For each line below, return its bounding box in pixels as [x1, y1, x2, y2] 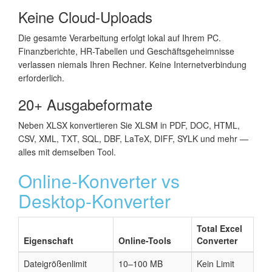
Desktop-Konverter [18, 187, 171, 214]
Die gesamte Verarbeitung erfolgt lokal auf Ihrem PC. [18, 31, 221, 44]
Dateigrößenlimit [24, 257, 87, 270]
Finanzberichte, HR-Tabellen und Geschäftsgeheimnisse [18, 44, 234, 57]
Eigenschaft [24, 234, 73, 246]
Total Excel [197, 222, 242, 234]
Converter [197, 234, 237, 246]
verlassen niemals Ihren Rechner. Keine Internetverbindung [18, 58, 246, 70]
